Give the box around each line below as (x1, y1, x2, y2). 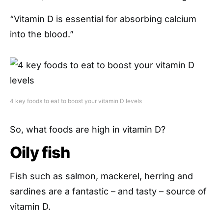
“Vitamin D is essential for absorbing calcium (10, 13, 196, 24)
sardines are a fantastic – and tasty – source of (10, 186, 207, 196)
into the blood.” (10, 28, 74, 39)
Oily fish (10, 142, 70, 162)
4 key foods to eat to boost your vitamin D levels (10, 97, 142, 105)
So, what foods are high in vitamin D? (10, 124, 165, 135)
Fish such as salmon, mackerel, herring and (10, 170, 193, 181)
